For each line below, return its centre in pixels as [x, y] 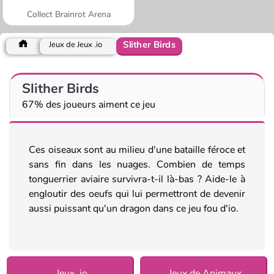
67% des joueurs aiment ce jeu [89, 104]
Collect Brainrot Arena [68, 14]
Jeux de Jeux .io [76, 44]
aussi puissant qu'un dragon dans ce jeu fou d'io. [134, 208]
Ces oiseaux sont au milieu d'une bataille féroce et [137, 150]
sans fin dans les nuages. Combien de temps [137, 164]
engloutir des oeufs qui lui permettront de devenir [137, 194]
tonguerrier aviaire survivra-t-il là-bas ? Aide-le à [137, 179]
